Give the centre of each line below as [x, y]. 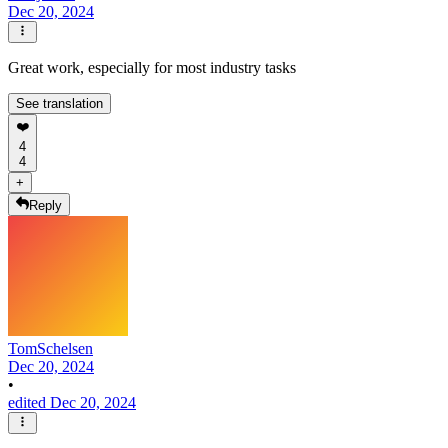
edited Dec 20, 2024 [72, 402]
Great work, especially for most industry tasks [152, 68]
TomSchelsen [50, 348]
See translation [59, 104]
